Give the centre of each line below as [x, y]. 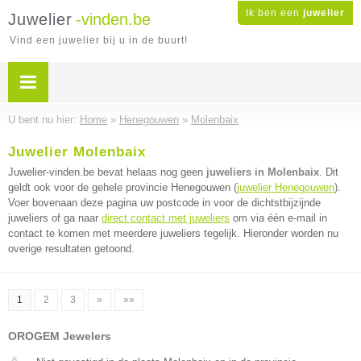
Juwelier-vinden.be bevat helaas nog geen [107, 172]
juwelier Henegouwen [286, 187]
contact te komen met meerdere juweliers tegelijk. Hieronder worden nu [173, 233]
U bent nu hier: [44, 120]
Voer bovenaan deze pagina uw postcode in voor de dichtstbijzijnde [164, 203]
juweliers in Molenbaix [263, 172]
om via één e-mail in [278, 218]
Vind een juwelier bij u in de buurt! [99, 40]
